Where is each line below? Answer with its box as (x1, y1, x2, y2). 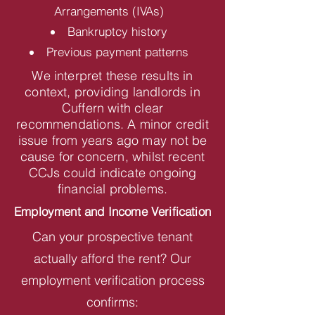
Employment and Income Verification (14, 204, 211, 219)
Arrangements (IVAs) (54, 4, 164, 18)
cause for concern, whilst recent (20, 148, 205, 165)
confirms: (86, 294, 139, 310)
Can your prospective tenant (32, 229, 193, 245)
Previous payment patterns (46, 44, 188, 59)
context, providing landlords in (25, 84, 200, 100)
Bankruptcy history (67, 24, 167, 39)
